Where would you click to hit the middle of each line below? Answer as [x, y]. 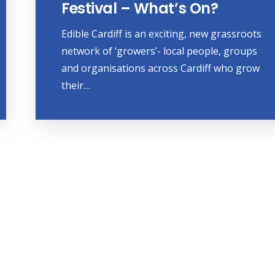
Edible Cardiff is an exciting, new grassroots [162, 34]
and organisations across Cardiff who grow [161, 68]
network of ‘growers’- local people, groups [160, 51]
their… [76, 86]
